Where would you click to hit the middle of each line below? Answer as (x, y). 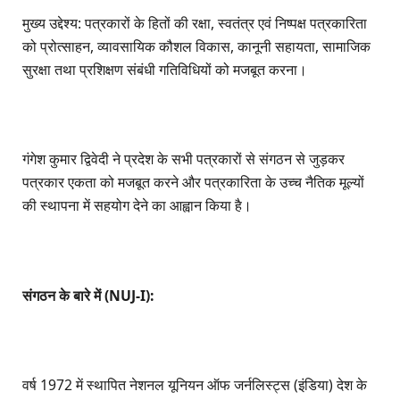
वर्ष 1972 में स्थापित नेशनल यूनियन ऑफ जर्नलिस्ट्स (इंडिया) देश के (195, 384)
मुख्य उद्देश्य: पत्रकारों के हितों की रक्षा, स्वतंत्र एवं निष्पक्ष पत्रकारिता (195, 23)
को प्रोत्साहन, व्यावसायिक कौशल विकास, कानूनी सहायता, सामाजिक (196, 46)
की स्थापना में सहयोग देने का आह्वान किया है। (137, 206)
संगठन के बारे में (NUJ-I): (88, 295)
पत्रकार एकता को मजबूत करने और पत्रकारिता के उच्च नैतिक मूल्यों (193, 183)
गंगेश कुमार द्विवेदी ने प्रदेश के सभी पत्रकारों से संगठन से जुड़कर (183, 159)
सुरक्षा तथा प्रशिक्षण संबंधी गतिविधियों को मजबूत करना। (165, 69)
